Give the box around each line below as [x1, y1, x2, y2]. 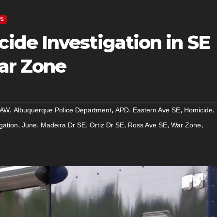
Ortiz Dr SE [90, 121, 124, 129]
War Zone [171, 121, 201, 129]
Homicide [184, 106, 213, 114]
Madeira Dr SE [41, 121, 86, 129]
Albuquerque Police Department [14, 106, 111, 114]
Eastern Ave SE [133, 106, 180, 114]
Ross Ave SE [128, 121, 167, 129]
